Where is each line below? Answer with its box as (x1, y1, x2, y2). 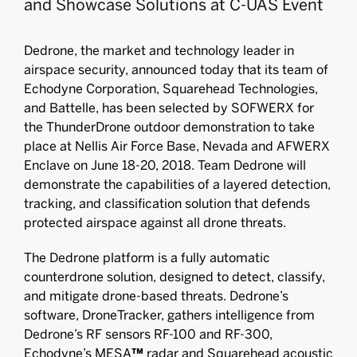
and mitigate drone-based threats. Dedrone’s (24, 288, 288, 304)
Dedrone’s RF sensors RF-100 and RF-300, (24, 327, 273, 342)
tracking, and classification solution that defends (24, 196, 310, 211)
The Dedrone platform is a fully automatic (24, 250, 270, 265)
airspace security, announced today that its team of (24, 62, 328, 77)
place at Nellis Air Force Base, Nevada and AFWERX (24, 139, 330, 154)
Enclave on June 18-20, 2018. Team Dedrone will (24, 158, 306, 173)
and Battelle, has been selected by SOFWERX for (24, 100, 314, 116)
